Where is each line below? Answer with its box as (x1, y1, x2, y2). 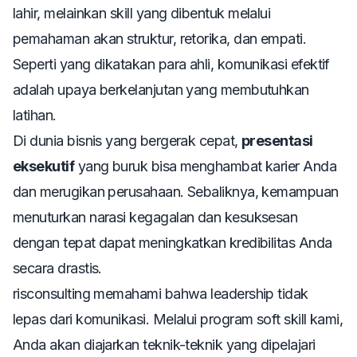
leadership (210, 284, 274, 302)
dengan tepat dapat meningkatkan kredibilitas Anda (13, 233, 332, 251)
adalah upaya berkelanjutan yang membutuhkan (13, 80, 309, 98)
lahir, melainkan (13, 4, 110, 22)
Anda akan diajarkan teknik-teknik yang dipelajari (13, 335, 316, 353)
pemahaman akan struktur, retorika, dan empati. (13, 29, 307, 47)
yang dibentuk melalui (132, 4, 271, 22)
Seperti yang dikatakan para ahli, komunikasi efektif (13, 55, 330, 73)
